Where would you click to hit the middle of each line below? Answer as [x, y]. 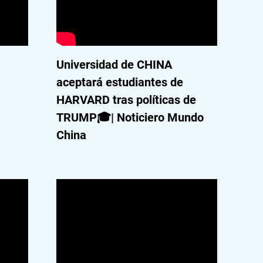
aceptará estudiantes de [119, 82]
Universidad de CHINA [114, 65]
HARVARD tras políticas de [126, 100]
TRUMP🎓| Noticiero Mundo [130, 117]
